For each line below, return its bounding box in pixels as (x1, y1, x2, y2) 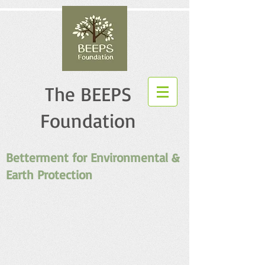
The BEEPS (45, 82, 131, 106)
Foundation (40, 108, 136, 132)
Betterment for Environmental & (6, 150, 179, 165)
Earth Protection (6, 167, 92, 182)
